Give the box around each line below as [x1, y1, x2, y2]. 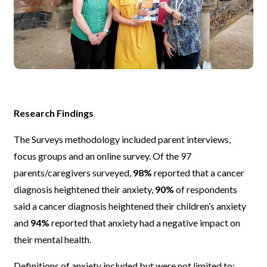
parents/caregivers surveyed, [14, 167, 133, 178]
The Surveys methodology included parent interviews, [14, 133, 231, 145]
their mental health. [14, 234, 92, 245]
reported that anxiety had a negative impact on [49, 217, 241, 228]
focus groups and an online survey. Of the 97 [14, 150, 192, 162]
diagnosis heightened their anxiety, [14, 184, 156, 195]
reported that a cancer [152, 167, 245, 178]
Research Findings [14, 107, 94, 119]
